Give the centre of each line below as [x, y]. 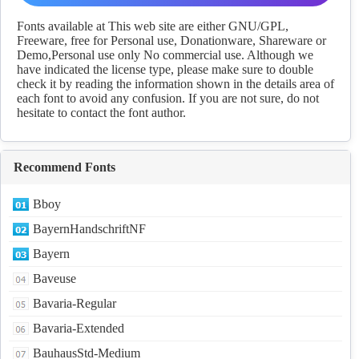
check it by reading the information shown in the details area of [175, 84]
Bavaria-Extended [79, 329]
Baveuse [54, 279]
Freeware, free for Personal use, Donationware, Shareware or [171, 41]
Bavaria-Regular [75, 304]
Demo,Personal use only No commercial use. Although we [165, 55]
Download [175, 28]
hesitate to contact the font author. [101, 113]
